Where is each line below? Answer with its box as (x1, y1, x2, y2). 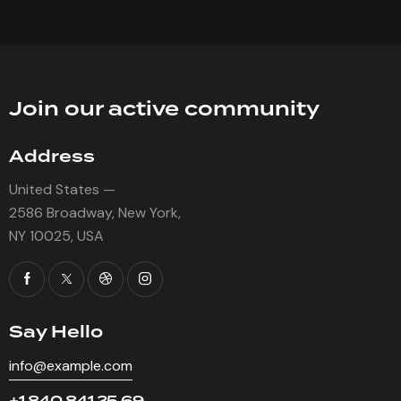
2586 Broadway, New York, (9, 203, 181, 223)
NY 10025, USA (9, 226, 104, 246)
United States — (9, 180, 115, 200)
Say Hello (9, 320, 103, 345)
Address (9, 143, 95, 168)
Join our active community (9, 95, 320, 124)
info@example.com (9, 356, 132, 376)
